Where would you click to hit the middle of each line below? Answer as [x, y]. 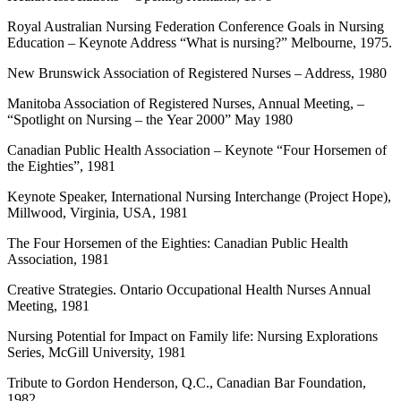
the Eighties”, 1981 [61, 166]
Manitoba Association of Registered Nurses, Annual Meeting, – [186, 104]
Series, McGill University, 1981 [97, 353]
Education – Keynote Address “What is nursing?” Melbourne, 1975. [200, 43]
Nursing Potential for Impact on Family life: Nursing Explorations [192, 337]
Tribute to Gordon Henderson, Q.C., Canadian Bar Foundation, [187, 383]
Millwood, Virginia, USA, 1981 [98, 213]
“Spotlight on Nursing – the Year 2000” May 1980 [150, 120]
